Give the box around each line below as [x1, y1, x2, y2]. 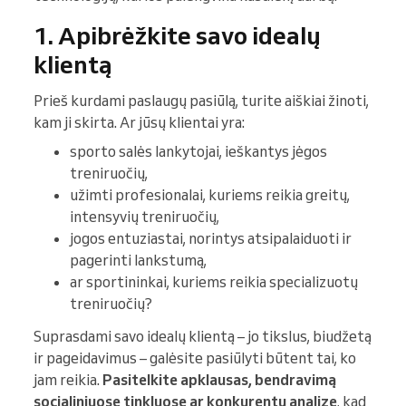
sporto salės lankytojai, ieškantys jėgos [70, 142, 327, 161]
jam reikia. [34, 371, 102, 390]
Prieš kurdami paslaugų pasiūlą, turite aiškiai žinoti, [34, 92, 369, 111]
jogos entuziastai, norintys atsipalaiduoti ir [70, 229, 352, 248]
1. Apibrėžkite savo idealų [34, 20, 321, 52]
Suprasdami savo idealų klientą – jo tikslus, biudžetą [34, 327, 372, 346]
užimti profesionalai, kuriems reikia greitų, [70, 186, 350, 205]
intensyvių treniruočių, [70, 208, 219, 227]
